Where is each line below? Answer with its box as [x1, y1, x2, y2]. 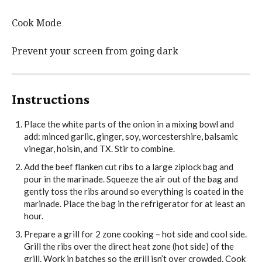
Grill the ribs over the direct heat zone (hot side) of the [24, 241, 234, 252]
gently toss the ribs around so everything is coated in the [24, 186, 244, 197]
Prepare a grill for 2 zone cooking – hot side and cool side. [24, 229, 247, 240]
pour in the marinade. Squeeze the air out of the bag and [24, 174, 238, 185]
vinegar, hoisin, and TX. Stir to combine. [24, 143, 175, 154]
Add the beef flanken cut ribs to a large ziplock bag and [24, 161, 233, 173]
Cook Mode [12, 18, 61, 29]
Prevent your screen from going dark [12, 46, 178, 57]
